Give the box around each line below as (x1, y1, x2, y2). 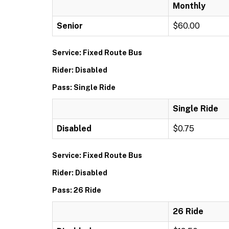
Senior (57, 21, 83, 31)
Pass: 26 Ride (52, 186, 101, 194)
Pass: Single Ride (52, 83, 116, 91)
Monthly (173, 1, 205, 11)
